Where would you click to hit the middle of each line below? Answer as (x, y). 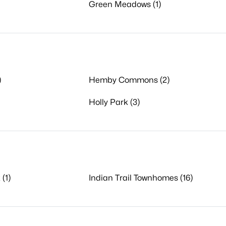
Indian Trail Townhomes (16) (140, 178)
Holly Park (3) (114, 102)
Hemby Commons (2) (129, 80)
